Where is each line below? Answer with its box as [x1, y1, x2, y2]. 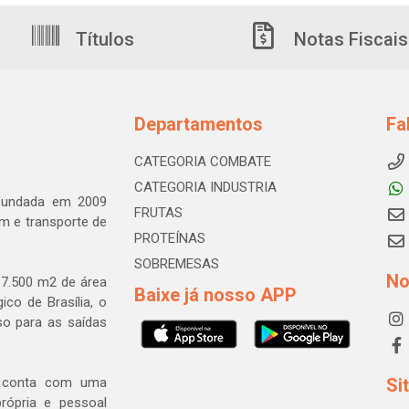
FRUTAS [133, 204, 183, 222]
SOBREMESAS [133, 256, 219, 273]
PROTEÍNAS [133, 230, 205, 247]
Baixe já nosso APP [133, 284, 297, 307]
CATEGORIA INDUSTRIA [133, 179, 277, 196]
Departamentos [133, 113, 263, 136]
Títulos [71, 28, 134, 51]
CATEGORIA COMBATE [133, 153, 271, 171]
